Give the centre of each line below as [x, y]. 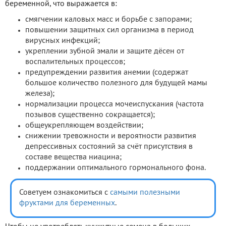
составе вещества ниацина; [73, 157]
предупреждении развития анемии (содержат [107, 72]
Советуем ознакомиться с [65, 192]
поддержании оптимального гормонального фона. [116, 168]
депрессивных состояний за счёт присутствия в [109, 147]
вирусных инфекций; [63, 41]
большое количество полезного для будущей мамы [116, 83]
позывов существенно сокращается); [90, 115]
